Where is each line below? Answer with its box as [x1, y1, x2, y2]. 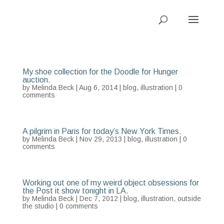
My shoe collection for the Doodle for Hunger [22, 67, 178, 76]
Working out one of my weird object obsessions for [22, 178, 199, 187]
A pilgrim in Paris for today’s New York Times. [22, 127, 181, 135]
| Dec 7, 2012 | [73, 194, 123, 202]
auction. [22, 75, 50, 84]
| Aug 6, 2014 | [73, 83, 123, 91]
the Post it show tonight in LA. [22, 186, 128, 195]
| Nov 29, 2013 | [73, 135, 127, 143]
